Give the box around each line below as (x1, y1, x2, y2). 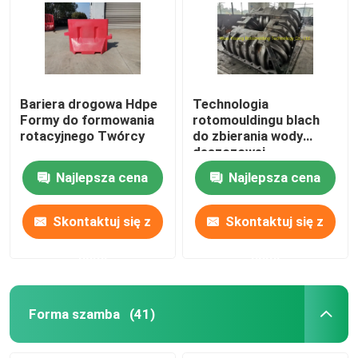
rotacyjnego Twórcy (20, 127, 145, 144)
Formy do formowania (20, 111, 155, 128)
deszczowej (193, 143, 266, 160)
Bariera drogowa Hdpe (20, 95, 158, 112)
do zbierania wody (193, 127, 304, 144)
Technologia (193, 95, 269, 112)
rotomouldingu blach (193, 111, 320, 128)
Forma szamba (28, 305, 120, 322)
